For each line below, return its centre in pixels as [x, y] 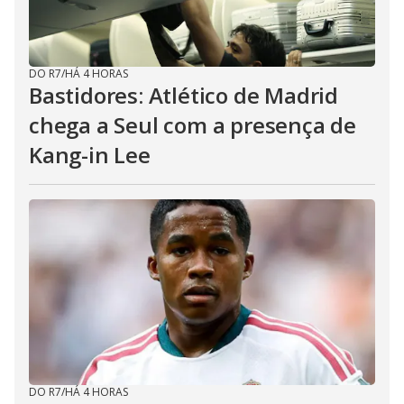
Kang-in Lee [90, 155]
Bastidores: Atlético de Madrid [184, 95]
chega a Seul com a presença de [193, 125]
